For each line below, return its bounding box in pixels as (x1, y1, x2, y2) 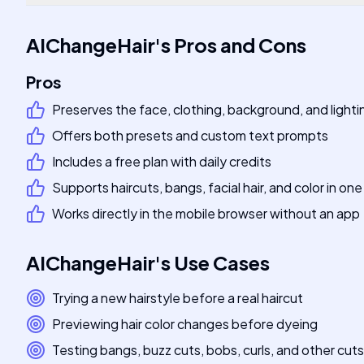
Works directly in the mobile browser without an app (52, 205, 360, 222)
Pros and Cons (174, 32, 306, 57)
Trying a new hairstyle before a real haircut (52, 289, 303, 306)
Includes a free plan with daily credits (52, 153, 271, 170)
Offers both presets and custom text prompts (52, 127, 328, 144)
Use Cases (174, 250, 270, 275)
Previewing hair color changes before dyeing (52, 315, 318, 332)
